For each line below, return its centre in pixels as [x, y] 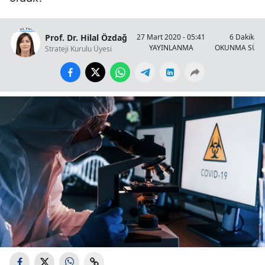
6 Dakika [243, 37]
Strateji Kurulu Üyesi [78, 49]
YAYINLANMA [171, 48]
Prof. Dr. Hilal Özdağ [86, 37]
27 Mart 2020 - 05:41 [171, 37]
